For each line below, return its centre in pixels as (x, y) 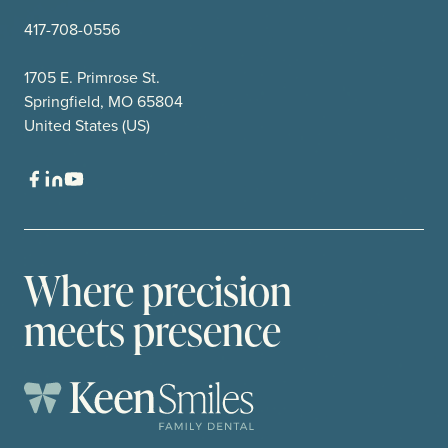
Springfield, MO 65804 (103, 101)
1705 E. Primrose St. (92, 77)
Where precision (158, 290)
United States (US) (87, 125)
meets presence (152, 330)
